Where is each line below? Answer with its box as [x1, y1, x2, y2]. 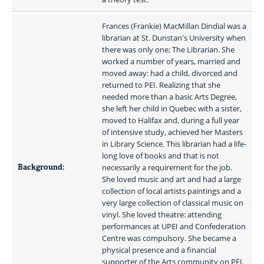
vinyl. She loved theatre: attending [102, 209, 222, 220]
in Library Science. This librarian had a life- [102, 138, 246, 149]
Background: [18, 162, 65, 172]
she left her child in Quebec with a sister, [102, 103, 242, 114]
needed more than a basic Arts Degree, [102, 91, 237, 102]
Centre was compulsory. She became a [102, 233, 236, 243]
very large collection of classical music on [102, 197, 243, 208]
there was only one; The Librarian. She [102, 44, 235, 55]
